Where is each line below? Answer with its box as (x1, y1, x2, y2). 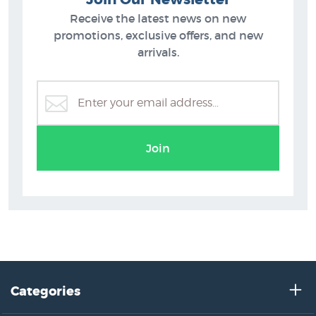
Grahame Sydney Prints (92, 116, 224, 131)
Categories (11, 282, 80, 300)
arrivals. (137, 44, 179, 59)
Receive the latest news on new (70, 11, 246, 25)
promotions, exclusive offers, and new (53, 28, 263, 42)
